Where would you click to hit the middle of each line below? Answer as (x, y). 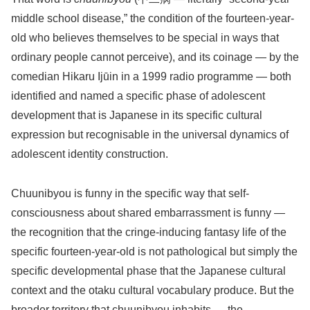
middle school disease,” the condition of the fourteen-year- (153, 19)
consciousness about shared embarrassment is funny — (148, 212)
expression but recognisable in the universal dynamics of (150, 135)
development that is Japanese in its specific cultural (137, 116)
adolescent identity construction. (90, 154)
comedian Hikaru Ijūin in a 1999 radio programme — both (151, 77)
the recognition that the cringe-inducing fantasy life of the (149, 232)
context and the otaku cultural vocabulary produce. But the (153, 290)
